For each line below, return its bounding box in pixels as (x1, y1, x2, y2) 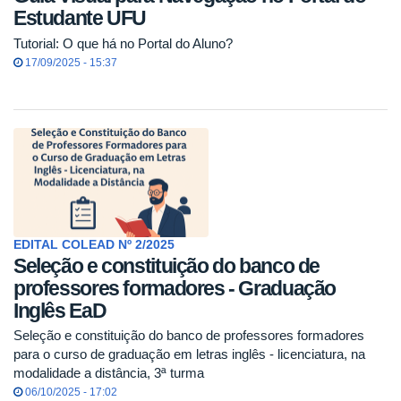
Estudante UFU (13, 5, 147, 30)
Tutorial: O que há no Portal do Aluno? (13, 35, 233, 51)
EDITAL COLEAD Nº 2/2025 (13, 238, 175, 252)
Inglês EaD (13, 298, 107, 322)
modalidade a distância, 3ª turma (13, 365, 204, 381)
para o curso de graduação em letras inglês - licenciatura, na (13, 346, 365, 363)
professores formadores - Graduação (13, 276, 337, 300)
